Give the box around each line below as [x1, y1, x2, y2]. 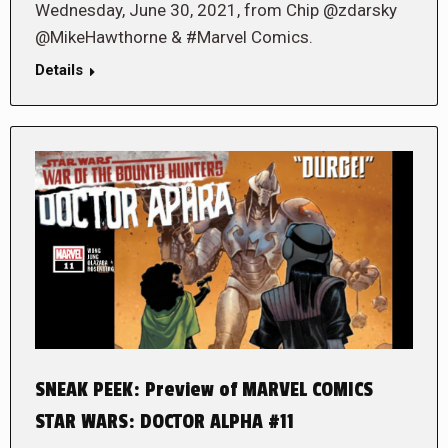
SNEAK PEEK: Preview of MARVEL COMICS [35, 377, 373, 402]
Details [35, 61, 83, 80]
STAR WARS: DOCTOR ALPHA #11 [35, 409, 294, 434]
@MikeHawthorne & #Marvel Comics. [35, 27, 313, 48]
